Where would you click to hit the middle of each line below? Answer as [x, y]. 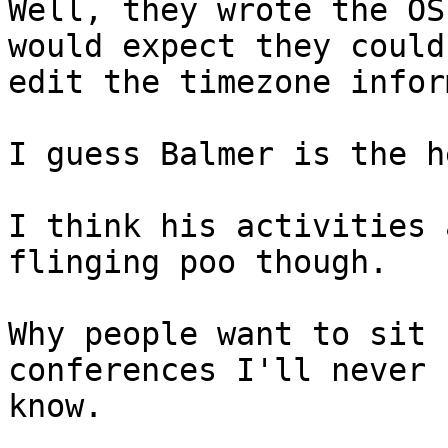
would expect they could [226, 46]
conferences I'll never [217, 370]
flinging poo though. [198, 262]
